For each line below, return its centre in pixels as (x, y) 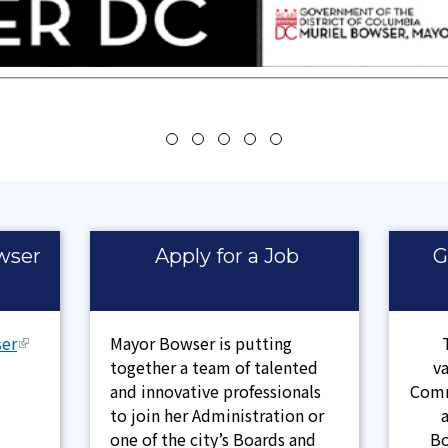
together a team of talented (213, 367)
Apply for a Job (227, 256)
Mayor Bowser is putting (200, 343)
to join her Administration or (216, 415)
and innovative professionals (215, 391)
